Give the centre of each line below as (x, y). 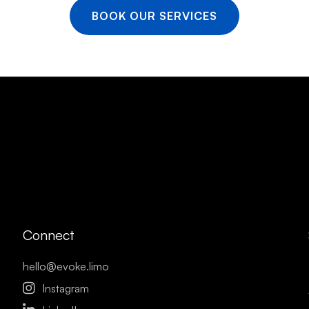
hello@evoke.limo (66, 266)
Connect (49, 235)
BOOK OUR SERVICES (154, 16)
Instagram (66, 288)
